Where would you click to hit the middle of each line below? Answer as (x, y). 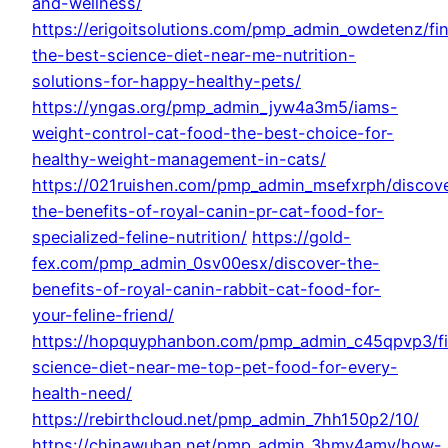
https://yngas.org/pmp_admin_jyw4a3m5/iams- (215, 107)
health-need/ (82, 393)
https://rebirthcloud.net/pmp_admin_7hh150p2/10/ (225, 419)
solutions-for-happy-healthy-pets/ (166, 81)
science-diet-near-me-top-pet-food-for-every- (215, 367)
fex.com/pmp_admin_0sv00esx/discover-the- (206, 263)
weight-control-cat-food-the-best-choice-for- (213, 133)
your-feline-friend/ (103, 315)
